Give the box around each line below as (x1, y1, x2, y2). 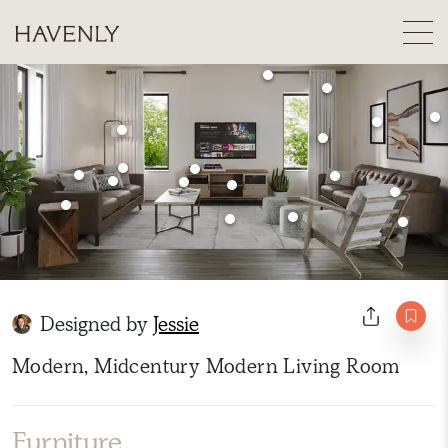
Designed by (40, 311, 153, 337)
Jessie (153, 311, 199, 337)
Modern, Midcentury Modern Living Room (12, 353, 400, 379)
